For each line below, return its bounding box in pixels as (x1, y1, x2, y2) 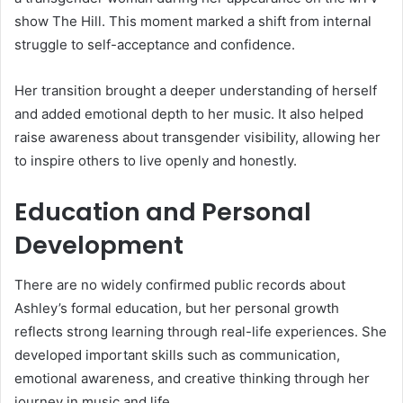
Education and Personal (14, 194, 311, 228)
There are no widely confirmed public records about (14, 276, 345, 294)
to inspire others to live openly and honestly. (14, 151, 297, 169)
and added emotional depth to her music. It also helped (14, 104, 363, 122)
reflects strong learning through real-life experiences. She (14, 323, 387, 341)
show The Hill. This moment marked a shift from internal (14, 12, 372, 30)
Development (14, 228, 184, 262)
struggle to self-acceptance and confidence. (14, 35, 295, 53)
